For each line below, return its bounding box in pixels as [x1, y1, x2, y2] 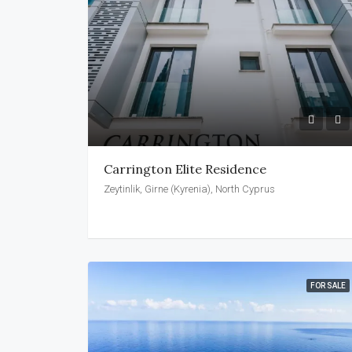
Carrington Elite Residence [104, 160, 266, 177]
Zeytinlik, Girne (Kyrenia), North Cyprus [104, 182, 275, 195]
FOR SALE [310, 280, 346, 290]
